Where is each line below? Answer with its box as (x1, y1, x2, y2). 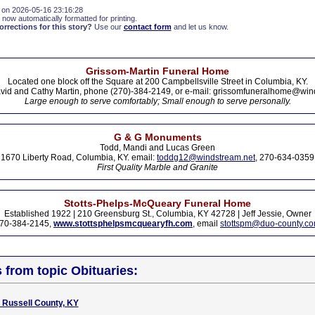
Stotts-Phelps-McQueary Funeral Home (64, 198, 251, 209)
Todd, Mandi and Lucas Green (100, 143, 215, 153)
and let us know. (171, 22, 229, 31)
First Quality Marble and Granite (97, 162, 218, 172)
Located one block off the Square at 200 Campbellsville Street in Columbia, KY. (7, 77, 308, 86)
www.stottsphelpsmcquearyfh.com (53, 219, 193, 229)
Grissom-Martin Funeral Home (86, 65, 229, 77)
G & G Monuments (113, 131, 202, 143)
